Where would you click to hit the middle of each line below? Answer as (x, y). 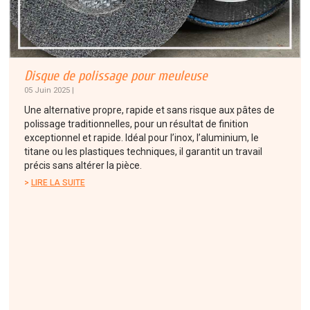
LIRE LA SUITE (58, 182)
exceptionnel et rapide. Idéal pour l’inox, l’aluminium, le (141, 137)
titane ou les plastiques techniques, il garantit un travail (143, 151)
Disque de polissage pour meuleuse (116, 75)
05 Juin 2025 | (49, 90)
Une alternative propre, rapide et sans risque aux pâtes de (149, 110)
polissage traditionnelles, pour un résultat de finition (136, 124)
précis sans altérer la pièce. (83, 165)
